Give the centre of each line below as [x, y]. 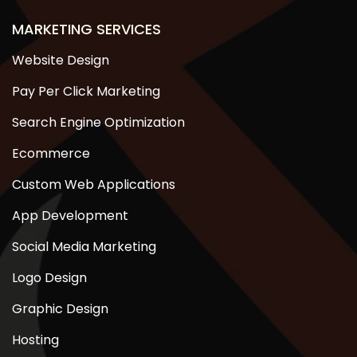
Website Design [61, 61]
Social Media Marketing [84, 247]
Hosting [35, 340]
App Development [70, 216]
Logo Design [49, 278]
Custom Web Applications [94, 185]
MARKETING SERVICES [86, 29]
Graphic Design [60, 309]
